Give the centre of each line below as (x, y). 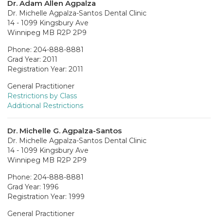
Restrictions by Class (42, 96)
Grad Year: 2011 (32, 59)
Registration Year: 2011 (45, 69)
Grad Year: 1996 (33, 187)
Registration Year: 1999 (46, 196)
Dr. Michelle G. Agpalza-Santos (64, 130)
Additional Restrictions (45, 105)
